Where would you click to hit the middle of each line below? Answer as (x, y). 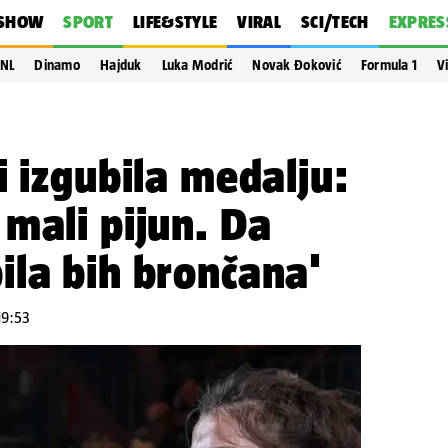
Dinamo (57, 65)
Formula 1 (389, 65)
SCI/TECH (334, 22)
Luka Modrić (197, 65)
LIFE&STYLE (175, 22)
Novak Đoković (296, 65)
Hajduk (121, 65)
